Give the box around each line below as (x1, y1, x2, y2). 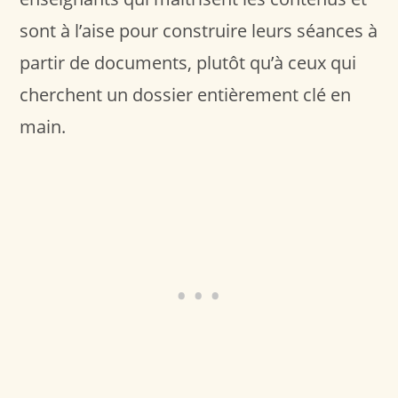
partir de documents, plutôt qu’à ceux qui (20, 50, 357, 75)
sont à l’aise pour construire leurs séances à (20, 18, 378, 43)
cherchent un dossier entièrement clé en (20, 82, 352, 107)
